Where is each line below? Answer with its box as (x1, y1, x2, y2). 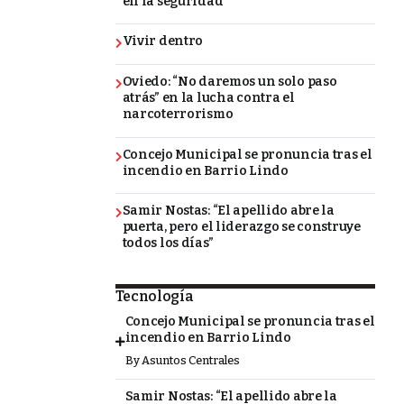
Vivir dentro (122, 33, 204, 50)
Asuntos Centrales (141, 353, 240, 367)
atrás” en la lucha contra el (122, 90, 295, 106)
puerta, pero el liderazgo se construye (122, 219, 361, 235)
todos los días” (122, 235, 214, 252)
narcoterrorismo (122, 106, 234, 123)
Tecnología (115, 288, 194, 306)
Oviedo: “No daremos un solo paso (122, 74, 337, 90)
